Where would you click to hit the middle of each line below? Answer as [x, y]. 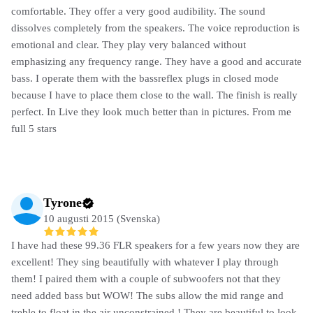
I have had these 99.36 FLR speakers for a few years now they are [155, 245]
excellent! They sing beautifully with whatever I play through [145, 262]
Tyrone [63, 202]
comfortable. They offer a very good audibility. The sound [138, 11]
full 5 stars [34, 128]
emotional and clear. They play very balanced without [129, 44]
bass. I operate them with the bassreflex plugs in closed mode [145, 78]
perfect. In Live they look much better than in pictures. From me [151, 111]
